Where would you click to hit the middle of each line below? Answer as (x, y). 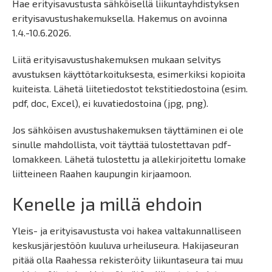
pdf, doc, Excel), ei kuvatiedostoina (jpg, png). (110, 103)
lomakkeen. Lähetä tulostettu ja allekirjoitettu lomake (129, 159)
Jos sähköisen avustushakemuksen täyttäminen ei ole (128, 130)
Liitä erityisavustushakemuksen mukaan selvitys (117, 59)
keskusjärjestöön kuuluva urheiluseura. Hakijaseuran (125, 245)
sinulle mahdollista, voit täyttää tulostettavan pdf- (122, 144)
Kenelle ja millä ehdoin (107, 203)
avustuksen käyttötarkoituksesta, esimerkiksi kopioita (129, 74)
